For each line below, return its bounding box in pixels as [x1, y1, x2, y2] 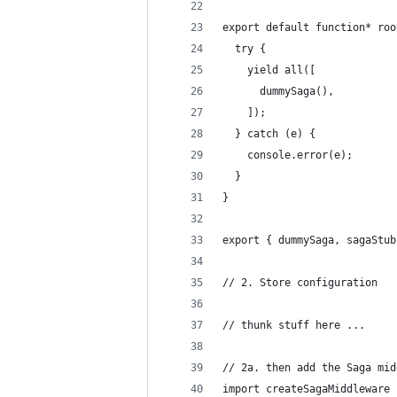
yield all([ [222, 64, 315, 76]
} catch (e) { [222, 128, 315, 140]
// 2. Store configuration [222, 276, 378, 289]
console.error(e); [222, 149, 353, 161]
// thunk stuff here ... [222, 319, 365, 331]
